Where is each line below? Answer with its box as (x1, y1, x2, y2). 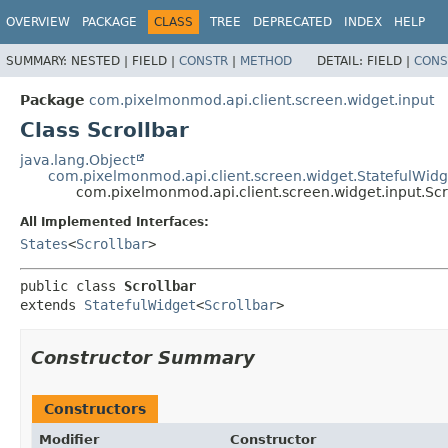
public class (20, 277, 124, 294)
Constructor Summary (31, 346, 255, 368)
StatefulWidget (84, 296, 196, 313)
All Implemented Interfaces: (20, 214, 209, 229)
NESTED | (71, 53, 132, 68)
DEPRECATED (253, 15, 332, 29)
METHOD (240, 53, 292, 68)
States (20, 235, 68, 252)
